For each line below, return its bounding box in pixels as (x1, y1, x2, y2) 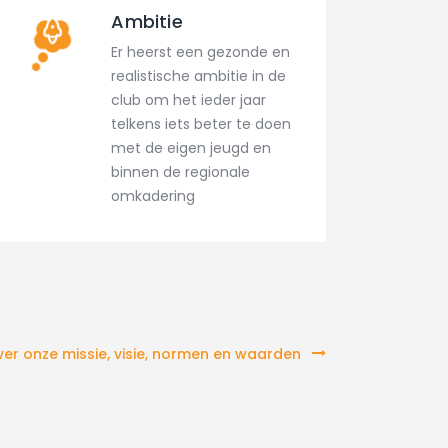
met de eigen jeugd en (111, 138, 272, 159)
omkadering (111, 186, 196, 207)
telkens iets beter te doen (111, 114, 292, 135)
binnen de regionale (111, 162, 251, 183)
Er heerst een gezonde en (111, 42, 291, 63)
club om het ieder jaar (111, 90, 267, 111)
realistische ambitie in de (111, 66, 287, 87)
